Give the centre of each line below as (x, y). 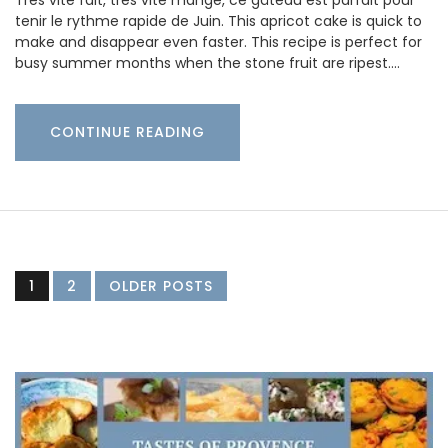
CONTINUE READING (127, 132)
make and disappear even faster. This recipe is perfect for (218, 42)
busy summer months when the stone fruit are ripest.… (207, 63)
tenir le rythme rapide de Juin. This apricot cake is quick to (218, 21)
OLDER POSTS (161, 286)
